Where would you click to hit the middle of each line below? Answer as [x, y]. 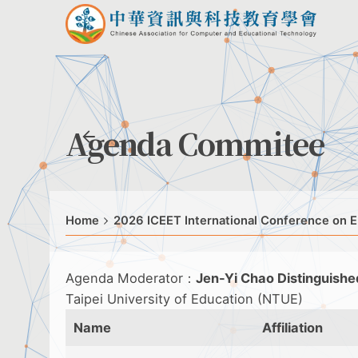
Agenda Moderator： [131, 278]
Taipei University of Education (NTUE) [184, 299]
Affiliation [292, 328]
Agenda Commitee [195, 143]
